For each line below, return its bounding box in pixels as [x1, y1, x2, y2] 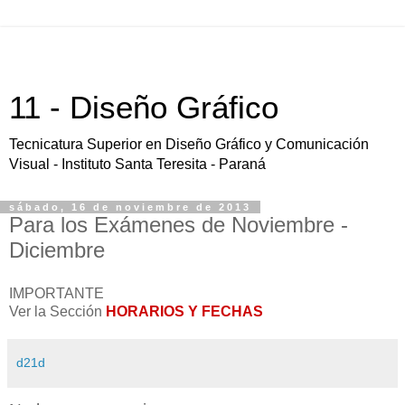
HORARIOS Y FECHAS [106, 303, 263, 319]
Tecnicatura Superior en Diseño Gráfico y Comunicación [9, 137, 369, 152]
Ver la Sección [9, 303, 106, 319]
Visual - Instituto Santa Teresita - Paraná [9, 156, 266, 172]
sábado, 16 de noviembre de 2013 [9, 202, 251, 212]
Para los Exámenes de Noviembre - [9, 212, 348, 237]
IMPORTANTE [9, 285, 104, 301]
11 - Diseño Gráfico [9, 90, 278, 125]
